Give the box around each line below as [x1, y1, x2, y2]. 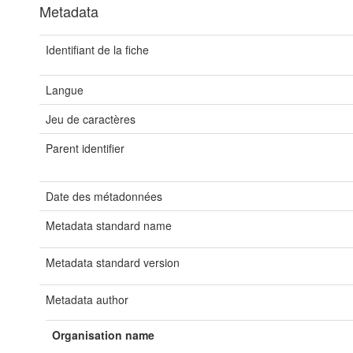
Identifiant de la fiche [46, 42, 149, 58]
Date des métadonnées [46, 188, 162, 204]
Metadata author [46, 292, 128, 307]
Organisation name [52, 327, 154, 343]
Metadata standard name [46, 217, 172, 233]
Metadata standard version [46, 255, 180, 270]
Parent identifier [46, 140, 124, 156]
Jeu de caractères [46, 111, 136, 127]
